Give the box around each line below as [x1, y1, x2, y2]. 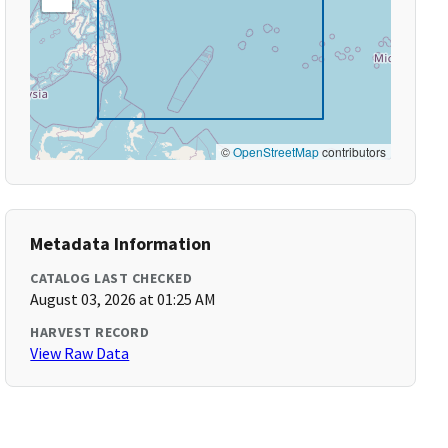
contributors [318, 143, 386, 160]
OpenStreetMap [232, 143, 319, 160]
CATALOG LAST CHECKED [30, 269, 193, 287]
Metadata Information [30, 232, 212, 255]
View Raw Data [30, 343, 130, 363]
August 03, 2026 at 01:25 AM [30, 289, 217, 309]
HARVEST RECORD [30, 323, 150, 341]
